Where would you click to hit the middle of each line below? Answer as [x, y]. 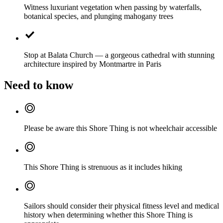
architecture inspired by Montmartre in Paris [93, 64]
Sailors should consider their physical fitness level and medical [121, 206]
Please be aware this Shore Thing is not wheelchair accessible [120, 128]
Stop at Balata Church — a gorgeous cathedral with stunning [119, 55]
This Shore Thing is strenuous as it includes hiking [103, 167]
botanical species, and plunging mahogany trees [99, 16]
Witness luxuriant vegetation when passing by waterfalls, [113, 7]
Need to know [39, 85]
